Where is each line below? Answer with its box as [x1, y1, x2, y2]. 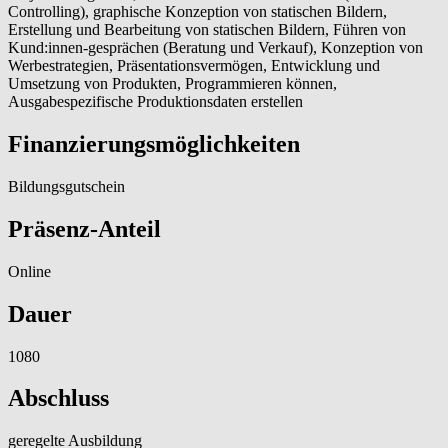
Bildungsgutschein [8, 177, 125, 195]
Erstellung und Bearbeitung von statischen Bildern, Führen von [8, 21, 406, 39]
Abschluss [8, 385, 109, 412]
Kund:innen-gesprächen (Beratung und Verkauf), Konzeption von [8, 39, 423, 57]
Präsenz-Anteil [8, 215, 161, 242]
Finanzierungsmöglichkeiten [8, 131, 300, 158]
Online [8, 262, 51, 280]
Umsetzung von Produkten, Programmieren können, [8, 75, 337, 93]
